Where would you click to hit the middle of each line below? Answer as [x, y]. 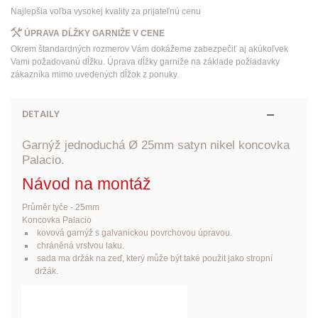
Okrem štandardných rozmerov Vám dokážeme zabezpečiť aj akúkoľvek [149, 49]
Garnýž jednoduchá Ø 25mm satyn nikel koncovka [155, 145]
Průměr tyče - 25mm [60, 207]
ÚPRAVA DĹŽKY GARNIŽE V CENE [94, 33]
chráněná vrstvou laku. [79, 245]
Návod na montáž [86, 183]
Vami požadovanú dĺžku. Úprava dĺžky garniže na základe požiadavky [145, 61]
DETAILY [40, 114]
